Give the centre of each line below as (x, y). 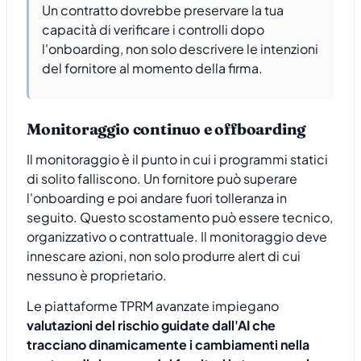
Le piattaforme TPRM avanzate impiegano (153, 306)
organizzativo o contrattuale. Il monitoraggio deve (177, 236)
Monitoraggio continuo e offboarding (166, 129)
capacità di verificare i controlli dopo (153, 29)
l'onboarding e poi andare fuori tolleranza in (157, 197)
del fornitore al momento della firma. (152, 68)
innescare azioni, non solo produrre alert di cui (164, 255)
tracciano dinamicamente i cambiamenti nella (168, 345)
